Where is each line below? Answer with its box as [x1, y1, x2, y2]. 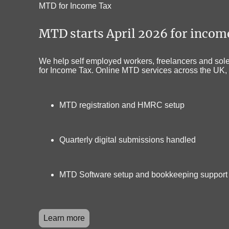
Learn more [43, 213, 85, 222]
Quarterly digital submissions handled [59, 135, 196, 144]
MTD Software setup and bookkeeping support [59, 170, 227, 179]
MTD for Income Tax [39, 1, 111, 10]
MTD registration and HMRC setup [59, 100, 185, 109]
